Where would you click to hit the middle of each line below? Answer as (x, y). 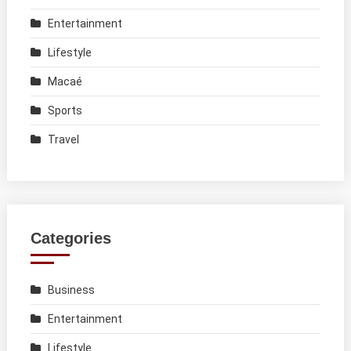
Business (71, 289)
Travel (63, 139)
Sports (65, 110)
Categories (71, 238)
